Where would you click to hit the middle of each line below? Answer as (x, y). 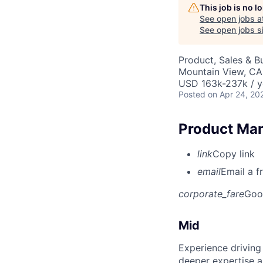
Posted (192, 94)
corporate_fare (211, 193)
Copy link (234, 154)
